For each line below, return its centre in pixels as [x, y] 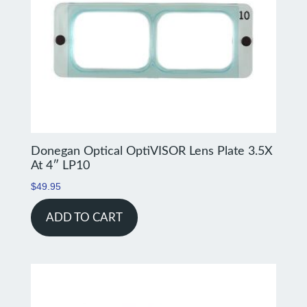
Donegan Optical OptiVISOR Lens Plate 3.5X [151, 151]
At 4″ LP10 [60, 165]
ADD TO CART [84, 217]
